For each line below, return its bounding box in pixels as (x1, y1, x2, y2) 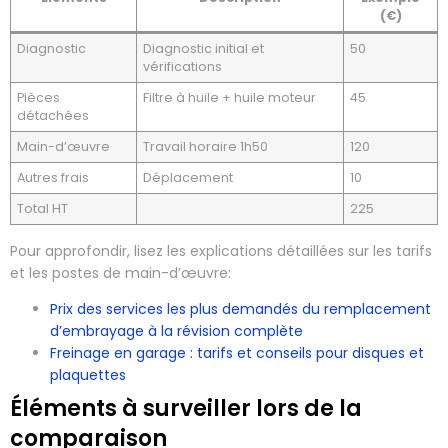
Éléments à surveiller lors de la (10, 392, 362, 424)
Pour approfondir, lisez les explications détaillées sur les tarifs (10, 240, 432, 261)
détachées (17, 106, 90, 124)
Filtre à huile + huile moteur (143, 88, 317, 106)
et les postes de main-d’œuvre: (10, 262, 231, 283)
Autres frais (17, 168, 90, 186)
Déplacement (143, 168, 234, 186)
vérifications (143, 57, 223, 75)
